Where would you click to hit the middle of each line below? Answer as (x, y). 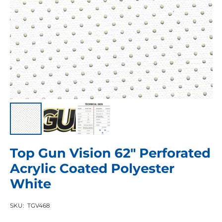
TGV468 (39, 206)
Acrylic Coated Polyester (92, 168)
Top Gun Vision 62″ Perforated (110, 153)
